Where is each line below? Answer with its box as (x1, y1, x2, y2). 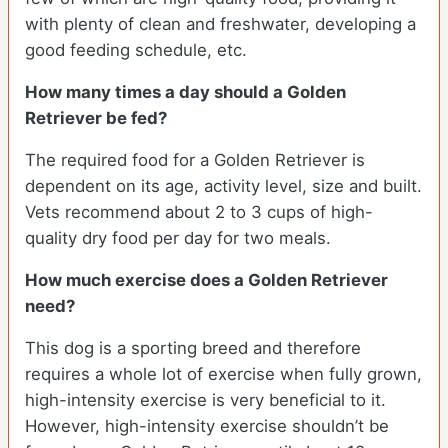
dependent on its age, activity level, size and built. (25, 176, 422, 197)
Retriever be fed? (25, 108, 167, 129)
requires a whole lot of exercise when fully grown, (25, 364, 422, 385)
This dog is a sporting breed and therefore (25, 338, 361, 359)
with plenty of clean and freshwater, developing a (25, 14, 416, 35)
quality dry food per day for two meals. (25, 228, 331, 249)
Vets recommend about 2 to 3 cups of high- (25, 202, 373, 223)
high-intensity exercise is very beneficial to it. (25, 390, 386, 411)
